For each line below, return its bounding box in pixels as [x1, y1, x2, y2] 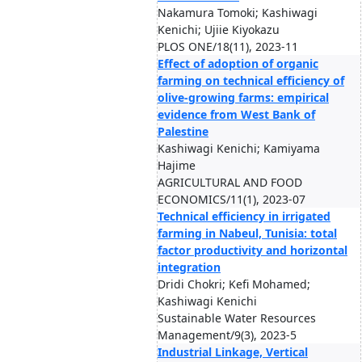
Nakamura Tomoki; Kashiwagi [158, 5, 318, 20]
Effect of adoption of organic [158, 56, 318, 71]
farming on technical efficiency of [158, 73, 344, 88]
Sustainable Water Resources [158, 310, 316, 326]
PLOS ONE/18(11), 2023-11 [158, 39, 298, 54]
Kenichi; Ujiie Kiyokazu [158, 22, 280, 37]
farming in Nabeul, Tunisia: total [158, 225, 337, 241]
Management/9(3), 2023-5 [158, 327, 297, 343]
